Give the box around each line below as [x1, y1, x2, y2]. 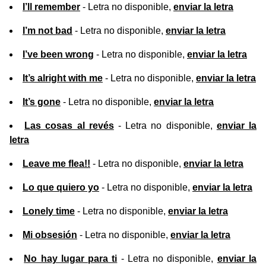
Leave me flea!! [23, 159, 90, 169]
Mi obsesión [23, 230, 77, 240]
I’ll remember [23, 2, 80, 12]
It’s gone [23, 97, 61, 107]
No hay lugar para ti [24, 254, 118, 264]
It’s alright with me [23, 73, 103, 84]
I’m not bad [23, 26, 72, 36]
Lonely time [23, 206, 75, 217]
